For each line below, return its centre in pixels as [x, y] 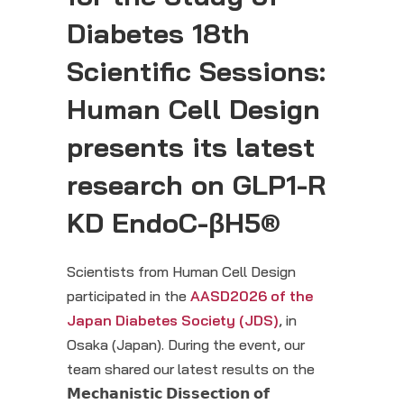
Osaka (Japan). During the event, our [186, 345]
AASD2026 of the [252, 296]
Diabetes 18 [144, 34]
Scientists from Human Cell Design [181, 272]
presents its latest [191, 147]
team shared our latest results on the [191, 369]
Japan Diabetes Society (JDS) [173, 321]
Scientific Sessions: [196, 72]
